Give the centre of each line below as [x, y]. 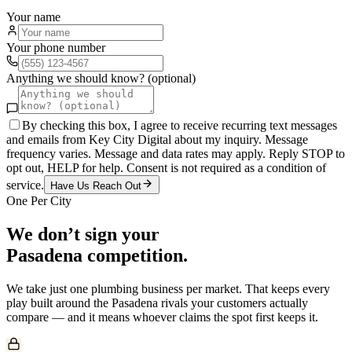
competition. [135, 255]
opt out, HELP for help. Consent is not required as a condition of [166, 167]
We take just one [49, 288]
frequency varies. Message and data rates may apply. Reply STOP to [176, 153]
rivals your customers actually [233, 302]
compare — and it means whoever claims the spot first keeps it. [162, 317]
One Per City [39, 200]
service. [25, 185]
